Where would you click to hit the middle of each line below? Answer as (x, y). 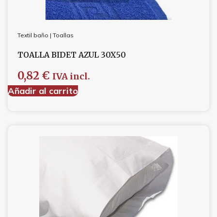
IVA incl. (71, 76)
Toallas (63, 35)
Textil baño (33, 35)
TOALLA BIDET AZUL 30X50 (72, 54)
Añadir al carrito (43, 91)
